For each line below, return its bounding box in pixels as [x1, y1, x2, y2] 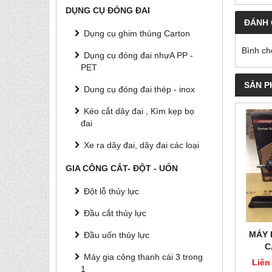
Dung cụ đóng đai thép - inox [84, 84, 195, 94]
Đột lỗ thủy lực [84, 186, 139, 196]
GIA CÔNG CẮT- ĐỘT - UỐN [66, 163, 178, 173]
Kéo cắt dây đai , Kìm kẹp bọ [84, 106, 194, 116]
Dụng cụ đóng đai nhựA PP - [84, 50, 193, 60]
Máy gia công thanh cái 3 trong [84, 252, 203, 262]
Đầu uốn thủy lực [84, 230, 149, 240]
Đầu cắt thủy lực [84, 208, 146, 218]
